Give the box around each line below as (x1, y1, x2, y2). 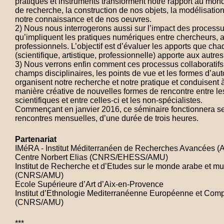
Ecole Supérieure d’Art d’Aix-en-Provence (15, 180, 163, 188)
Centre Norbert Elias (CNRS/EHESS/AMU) (15, 153, 168, 161)
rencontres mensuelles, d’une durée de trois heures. (15, 114, 198, 122)
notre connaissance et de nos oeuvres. (15, 15, 151, 23)
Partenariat (15, 135, 56, 143)
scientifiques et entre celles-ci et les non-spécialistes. (15, 96, 202, 104)
